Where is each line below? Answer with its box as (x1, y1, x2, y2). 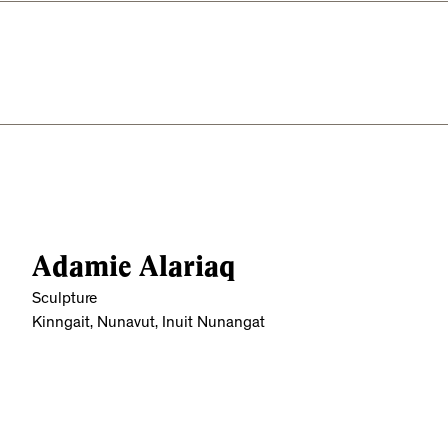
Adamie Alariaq (32, 249, 235, 283)
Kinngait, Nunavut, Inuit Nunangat (32, 315, 265, 332)
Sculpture (32, 291, 97, 308)
